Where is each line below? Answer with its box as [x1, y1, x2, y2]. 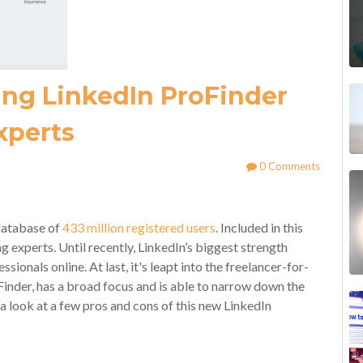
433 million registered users [62, 220, 216, 235]
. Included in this [216, 220, 303, 235]
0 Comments [256, 160, 320, 173]
